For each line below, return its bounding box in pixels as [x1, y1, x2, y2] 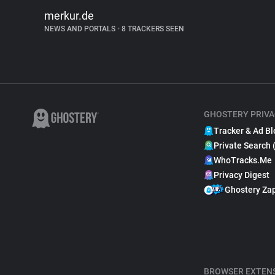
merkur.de [44, 9, 94, 22]
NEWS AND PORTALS [44, 25, 117, 33]
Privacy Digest [214, 170, 269, 180]
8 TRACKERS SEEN [120, 25, 184, 33]
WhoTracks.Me [214, 155, 272, 165]
